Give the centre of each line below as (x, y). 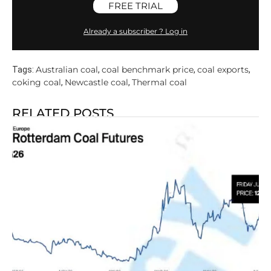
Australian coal (67, 69)
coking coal (37, 82)
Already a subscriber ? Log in (135, 31)
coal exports (223, 69)
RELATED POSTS (63, 113)
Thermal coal (159, 82)
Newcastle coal (96, 82)
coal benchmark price (148, 69)
